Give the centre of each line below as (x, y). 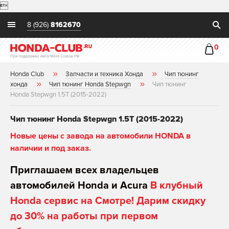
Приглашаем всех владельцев (85, 170)
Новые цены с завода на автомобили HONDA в (100, 136)
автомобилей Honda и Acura (80, 186)
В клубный (177, 186)
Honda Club (27, 74)
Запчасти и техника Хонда (104, 74)
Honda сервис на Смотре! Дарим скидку (108, 201)
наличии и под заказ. (51, 148)
